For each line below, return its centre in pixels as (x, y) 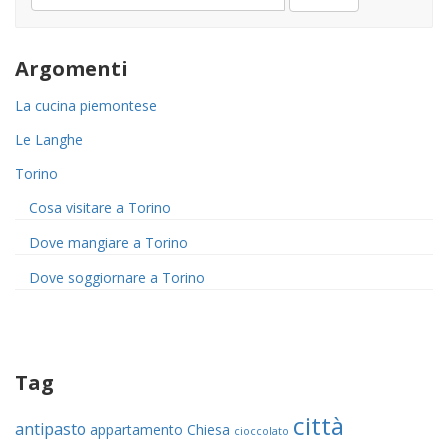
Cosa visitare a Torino (100, 208)
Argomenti (71, 69)
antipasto (50, 429)
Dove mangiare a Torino (108, 243)
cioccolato (261, 431)
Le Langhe (49, 140)
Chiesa (208, 430)
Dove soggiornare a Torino (117, 278)
